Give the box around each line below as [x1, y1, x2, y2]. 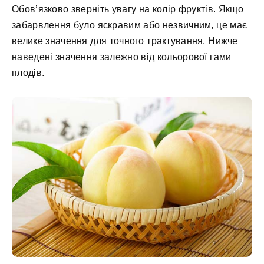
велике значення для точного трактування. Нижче [12, 35, 238, 46]
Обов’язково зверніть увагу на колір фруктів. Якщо [12, 4, 243, 14]
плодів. [12, 67, 45, 78]
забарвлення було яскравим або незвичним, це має [12, 19, 247, 30]
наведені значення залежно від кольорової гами [12, 51, 232, 62]
